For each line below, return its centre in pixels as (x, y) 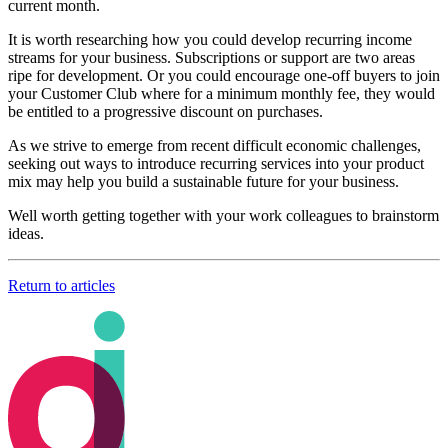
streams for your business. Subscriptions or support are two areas (211, 57)
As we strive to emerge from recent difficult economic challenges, (214, 145)
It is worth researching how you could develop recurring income (210, 39)
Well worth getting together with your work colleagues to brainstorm (223, 215)
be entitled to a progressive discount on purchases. (165, 111)
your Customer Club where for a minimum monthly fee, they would (221, 93)
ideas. (26, 233)
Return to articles (61, 285)
